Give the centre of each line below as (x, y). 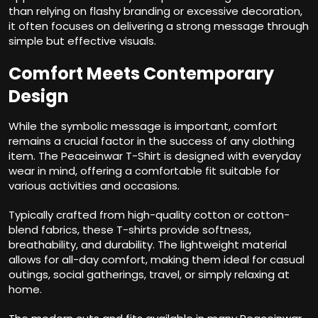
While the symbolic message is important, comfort (143, 126)
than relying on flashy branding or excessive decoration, (155, 11)
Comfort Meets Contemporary (141, 74)
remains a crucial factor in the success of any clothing (152, 141)
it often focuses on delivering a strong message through (159, 26)
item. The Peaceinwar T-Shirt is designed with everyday (155, 156)
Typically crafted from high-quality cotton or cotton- (149, 215)
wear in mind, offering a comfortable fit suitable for (144, 171)
